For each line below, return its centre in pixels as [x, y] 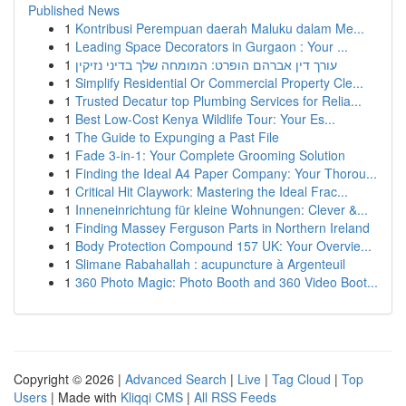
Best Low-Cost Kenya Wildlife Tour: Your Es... [205, 119]
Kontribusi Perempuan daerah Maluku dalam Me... [220, 28]
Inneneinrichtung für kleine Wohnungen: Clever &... [222, 209]
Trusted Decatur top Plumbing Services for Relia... [218, 101]
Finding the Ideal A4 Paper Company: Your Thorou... [226, 173]
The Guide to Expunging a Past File [177, 137]
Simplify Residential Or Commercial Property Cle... [219, 82]
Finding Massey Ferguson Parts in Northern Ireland [222, 227]
